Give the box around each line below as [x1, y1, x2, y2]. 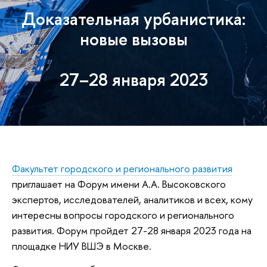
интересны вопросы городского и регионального [12, 207, 234, 222]
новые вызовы [79, 27, 188, 51]
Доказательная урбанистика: [21, 7, 246, 30]
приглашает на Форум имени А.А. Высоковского [12, 176, 226, 191]
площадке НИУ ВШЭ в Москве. [12, 238, 151, 253]
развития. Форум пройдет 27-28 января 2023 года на [12, 223, 252, 237]
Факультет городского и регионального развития [12, 161, 232, 175]
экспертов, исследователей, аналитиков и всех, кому [12, 192, 253, 206]
